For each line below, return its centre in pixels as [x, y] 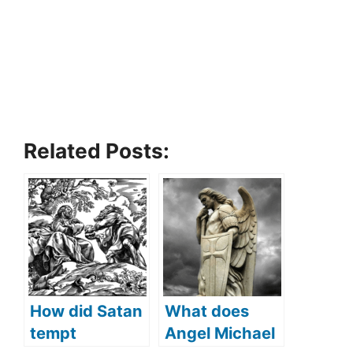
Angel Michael [220, 333]
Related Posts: [97, 150]
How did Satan [86, 310]
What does [207, 310]
